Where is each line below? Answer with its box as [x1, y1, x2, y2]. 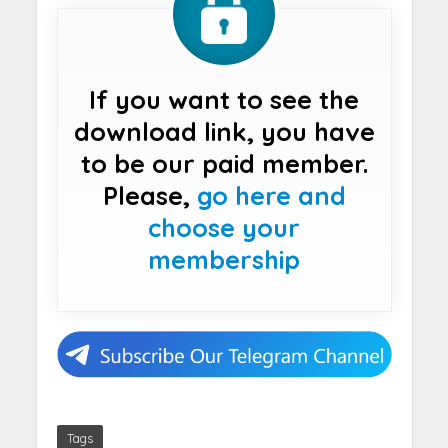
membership [148, 243, 300, 275]
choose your [148, 211, 300, 243]
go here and [196, 179, 346, 211]
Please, [102, 179, 197, 211]
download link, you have [73, 115, 375, 147]
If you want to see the [89, 83, 359, 115]
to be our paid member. [80, 147, 368, 179]
